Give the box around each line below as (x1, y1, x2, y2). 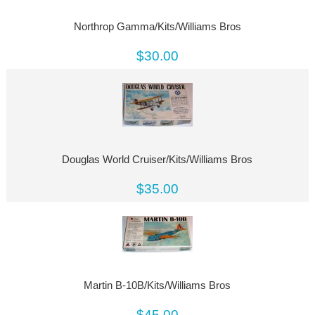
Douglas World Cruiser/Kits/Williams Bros (62, 154, 253, 166)
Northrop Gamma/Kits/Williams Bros (73, 21, 241, 33)
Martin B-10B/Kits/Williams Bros (84, 280, 231, 292)
